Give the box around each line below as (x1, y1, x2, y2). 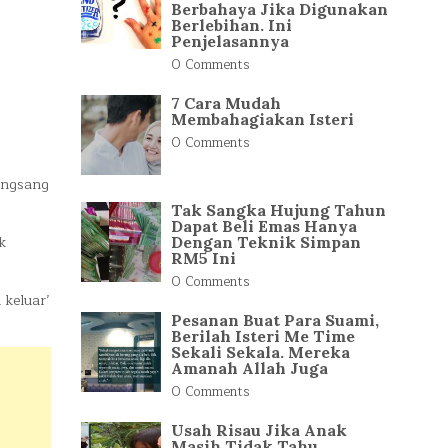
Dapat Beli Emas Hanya (171, 216, 357, 236)
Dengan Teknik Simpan (171, 232, 361, 252)
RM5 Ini (171, 248, 236, 268)
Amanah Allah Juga (171, 358, 328, 378)
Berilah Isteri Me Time (171, 326, 355, 346)
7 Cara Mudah (171, 93, 281, 113)
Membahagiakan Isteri (171, 109, 354, 129)
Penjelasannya (171, 31, 289, 51)
